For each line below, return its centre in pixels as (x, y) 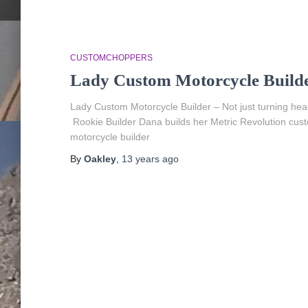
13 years (141, 159)
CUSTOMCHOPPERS (111, 58)
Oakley (100, 159)
